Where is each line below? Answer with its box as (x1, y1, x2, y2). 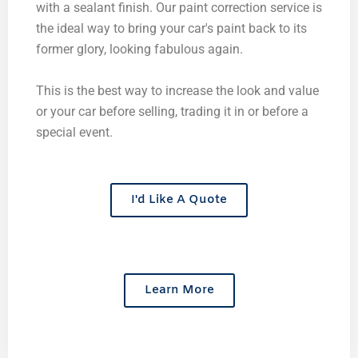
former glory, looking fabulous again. (36, 42, 243, 58)
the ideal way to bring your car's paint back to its (36, 21, 307, 37)
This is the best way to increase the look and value (36, 82, 319, 98)
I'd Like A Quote (131, 192, 227, 209)
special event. (36, 124, 113, 140)
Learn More (144, 282, 214, 299)
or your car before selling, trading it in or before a (36, 103, 308, 119)
